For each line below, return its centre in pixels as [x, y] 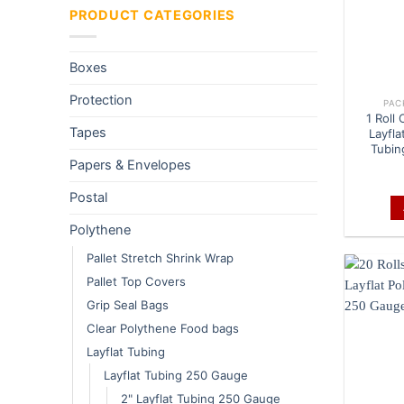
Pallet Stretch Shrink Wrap [160, 257]
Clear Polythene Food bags [163, 328]
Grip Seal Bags [128, 304]
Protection [101, 100]
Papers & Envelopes [130, 165]
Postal [88, 197]
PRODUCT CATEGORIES [153, 16]
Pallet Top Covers [136, 281]
